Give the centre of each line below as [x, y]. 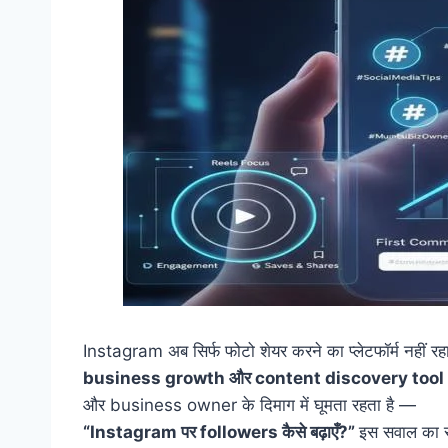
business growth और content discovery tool [263, 378]
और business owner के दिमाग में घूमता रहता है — [249, 405]
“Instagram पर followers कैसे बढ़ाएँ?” [221, 432]
